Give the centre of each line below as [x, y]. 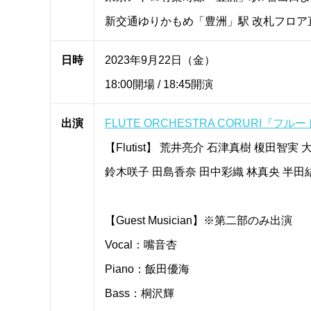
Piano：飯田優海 [147, 269]
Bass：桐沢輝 [140, 293]
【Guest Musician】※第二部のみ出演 [199, 220]
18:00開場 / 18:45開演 [159, 84]
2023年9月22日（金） [160, 60]
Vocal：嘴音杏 [141, 244]
